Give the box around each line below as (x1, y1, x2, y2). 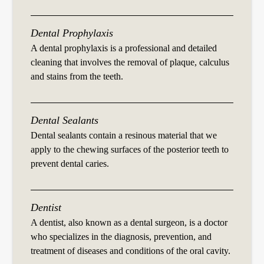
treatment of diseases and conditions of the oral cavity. (31, 245, 231, 257)
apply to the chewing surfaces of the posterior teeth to (31, 144, 229, 156)
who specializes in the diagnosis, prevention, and (31, 231, 212, 243)
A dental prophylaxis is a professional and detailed (31, 42, 217, 54)
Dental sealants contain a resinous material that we (31, 130, 217, 141)
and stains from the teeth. (31, 71, 124, 82)
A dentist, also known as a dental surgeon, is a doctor (31, 217, 228, 229)
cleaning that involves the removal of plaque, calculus (31, 57, 230, 68)
